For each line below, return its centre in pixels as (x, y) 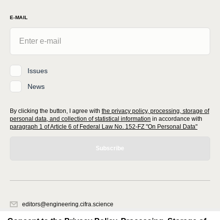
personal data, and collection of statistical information (80, 119)
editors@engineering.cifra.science (68, 205)
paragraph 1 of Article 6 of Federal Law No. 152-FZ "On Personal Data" (104, 127)
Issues (38, 70)
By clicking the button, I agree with (55, 111)
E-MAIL (19, 18)
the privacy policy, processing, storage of (155, 111)
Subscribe (110, 149)
